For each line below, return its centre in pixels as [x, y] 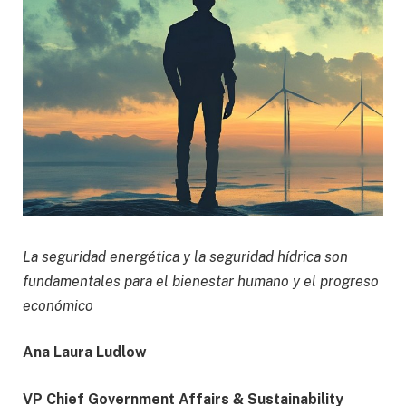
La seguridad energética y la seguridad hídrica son [185, 256]
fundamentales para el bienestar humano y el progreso [201, 281]
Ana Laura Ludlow [85, 353]
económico [58, 305]
